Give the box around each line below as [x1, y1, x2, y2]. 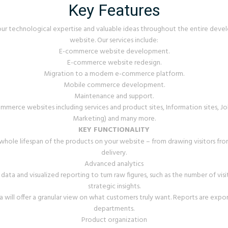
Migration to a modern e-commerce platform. [44, 68, 184, 80]
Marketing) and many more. [72, 113, 156, 125]
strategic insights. [88, 181, 140, 192]
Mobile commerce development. [63, 79, 165, 91]
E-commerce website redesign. [67, 57, 161, 69]
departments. [94, 203, 134, 215]
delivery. [101, 147, 127, 159]
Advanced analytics [84, 158, 144, 170]
